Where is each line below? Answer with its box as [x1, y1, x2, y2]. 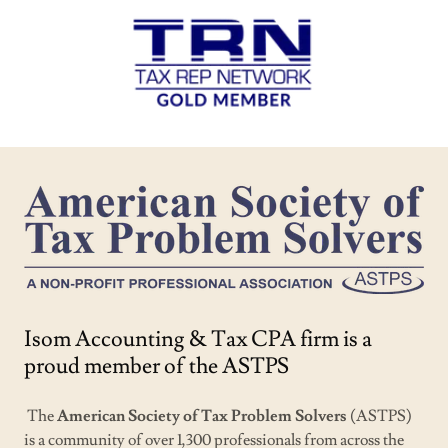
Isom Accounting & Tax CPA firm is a [24, 325, 372, 355]
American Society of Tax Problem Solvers [57, 406, 347, 427]
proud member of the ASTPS [24, 352, 289, 382]
